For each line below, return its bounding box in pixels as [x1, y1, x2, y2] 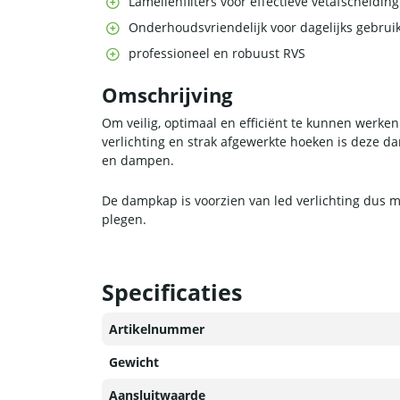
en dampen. [102, 152, 174, 170]
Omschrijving [102, 82, 232, 109]
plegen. [102, 211, 146, 229]
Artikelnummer [109, 321, 204, 338]
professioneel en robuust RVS [129, 45, 305, 62]
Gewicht [109, 354, 159, 371]
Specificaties [102, 277, 242, 308]
